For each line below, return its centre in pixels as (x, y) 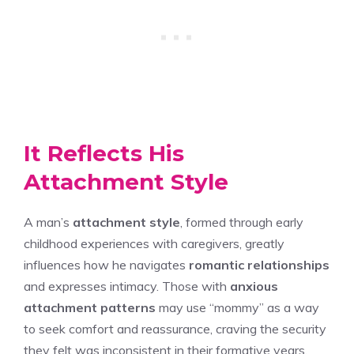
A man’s (48, 222)
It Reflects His (104, 153)
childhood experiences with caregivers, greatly (154, 243)
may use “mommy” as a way (237, 307)
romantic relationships (259, 264)
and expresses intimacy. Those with (127, 286)
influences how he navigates (106, 264)
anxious (254, 286)
